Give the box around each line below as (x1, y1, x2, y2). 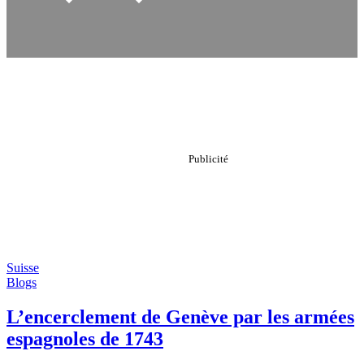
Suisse (6, 261, 39, 275)
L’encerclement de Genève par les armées (6, 305, 354, 327)
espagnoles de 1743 (6, 327, 163, 349)
